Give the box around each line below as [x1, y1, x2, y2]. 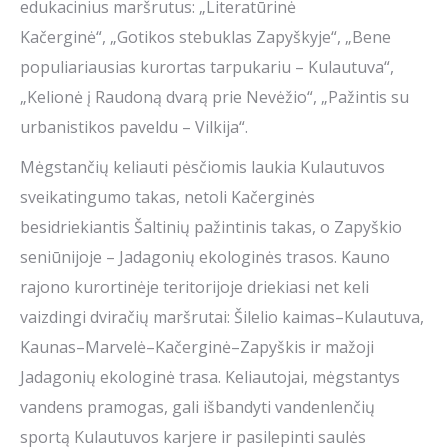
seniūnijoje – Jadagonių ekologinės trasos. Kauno [20, 246, 390, 269]
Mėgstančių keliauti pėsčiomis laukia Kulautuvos [20, 156, 385, 179]
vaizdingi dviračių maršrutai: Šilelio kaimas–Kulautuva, [20, 306, 424, 329]
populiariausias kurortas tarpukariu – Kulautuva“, [20, 56, 394, 79]
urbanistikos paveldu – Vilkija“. [20, 116, 248, 139]
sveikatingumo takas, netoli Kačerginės [20, 186, 315, 209]
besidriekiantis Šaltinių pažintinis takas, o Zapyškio [20, 216, 402, 239]
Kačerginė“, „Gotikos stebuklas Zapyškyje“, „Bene [20, 26, 391, 49]
